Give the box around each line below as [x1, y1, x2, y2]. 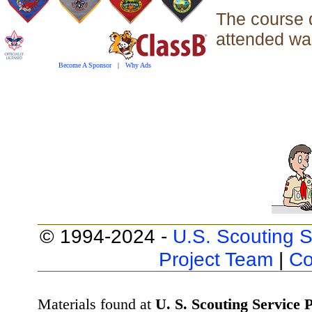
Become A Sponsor [58, 61, 111, 69]
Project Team [158, 248, 273, 270]
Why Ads [125, 61, 151, 69]
